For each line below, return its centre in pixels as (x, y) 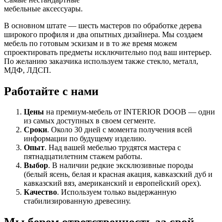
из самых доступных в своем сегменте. (90, 121)
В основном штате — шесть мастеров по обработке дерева (103, 25)
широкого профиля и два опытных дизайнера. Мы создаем (103, 34)
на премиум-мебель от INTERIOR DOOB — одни (130, 112)
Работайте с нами (51, 91)
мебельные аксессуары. (43, 8)
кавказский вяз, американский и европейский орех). (112, 183)
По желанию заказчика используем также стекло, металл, (101, 61)
